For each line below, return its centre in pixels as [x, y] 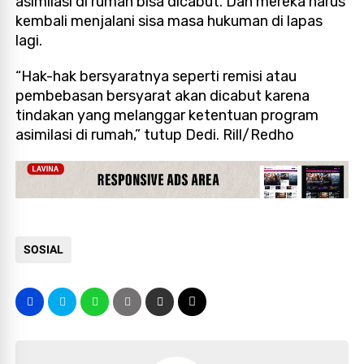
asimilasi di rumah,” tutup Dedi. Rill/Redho [155, 134]
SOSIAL [44, 250]
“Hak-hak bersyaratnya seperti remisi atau [156, 76]
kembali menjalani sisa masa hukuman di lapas [169, 21]
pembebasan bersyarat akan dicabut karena [163, 95]
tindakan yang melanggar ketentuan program [167, 115]
